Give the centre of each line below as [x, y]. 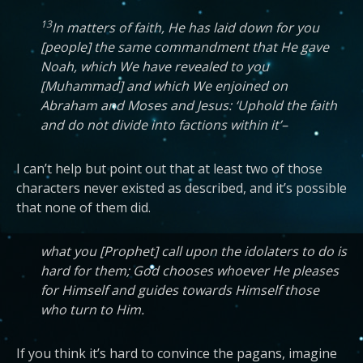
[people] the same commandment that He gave [185, 47]
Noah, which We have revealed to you [155, 66]
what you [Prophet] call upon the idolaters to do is [194, 251]
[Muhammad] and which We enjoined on [164, 86]
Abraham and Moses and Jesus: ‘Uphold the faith [189, 105]
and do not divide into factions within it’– [164, 125]
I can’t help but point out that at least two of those [169, 169]
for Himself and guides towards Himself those [180, 290]
